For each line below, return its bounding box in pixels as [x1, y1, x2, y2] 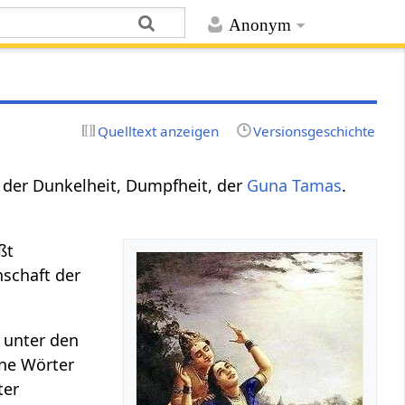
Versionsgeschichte [252, 121, 375, 140]
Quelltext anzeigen [98, 121, 220, 140]
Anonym [228, 15, 291, 35]
